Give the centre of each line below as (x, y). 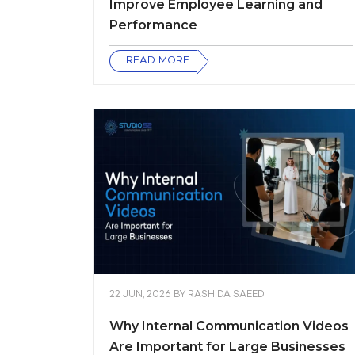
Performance (153, 25)
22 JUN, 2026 (141, 295)
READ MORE (158, 61)
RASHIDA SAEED (226, 295)
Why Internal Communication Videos (229, 326)
